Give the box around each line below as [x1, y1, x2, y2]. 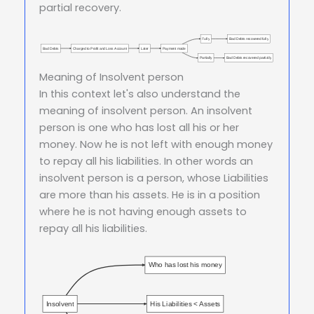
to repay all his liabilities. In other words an [39, 153, 253, 168]
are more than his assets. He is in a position [39, 187, 260, 202]
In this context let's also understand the [39, 86, 240, 101]
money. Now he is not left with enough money [39, 137, 273, 151]
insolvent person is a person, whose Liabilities [39, 170, 268, 185]
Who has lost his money [148, 261, 222, 269]
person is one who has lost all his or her [39, 120, 239, 135]
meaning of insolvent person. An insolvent [39, 103, 252, 118]
